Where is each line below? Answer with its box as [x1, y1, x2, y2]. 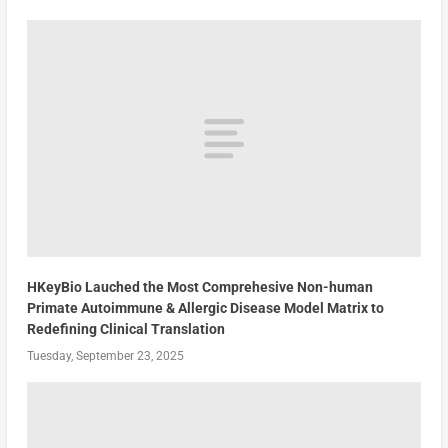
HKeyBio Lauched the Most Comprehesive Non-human [26, 279, 373, 295]
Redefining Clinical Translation [26, 321, 225, 337]
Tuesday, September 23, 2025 [26, 349, 184, 363]
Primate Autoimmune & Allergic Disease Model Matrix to [26, 300, 384, 316]
